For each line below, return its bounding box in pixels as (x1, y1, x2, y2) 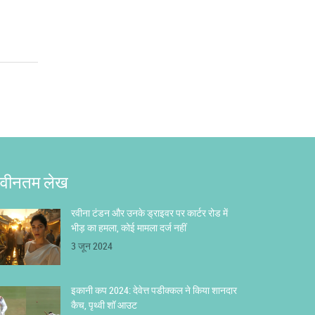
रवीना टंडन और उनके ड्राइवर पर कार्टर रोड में (71, 205, 228, 219)
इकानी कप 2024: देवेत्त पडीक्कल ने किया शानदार (71, 283, 237, 297)
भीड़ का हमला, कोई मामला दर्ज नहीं (71, 220, 186, 234)
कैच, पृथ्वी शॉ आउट (71, 297, 137, 311)
